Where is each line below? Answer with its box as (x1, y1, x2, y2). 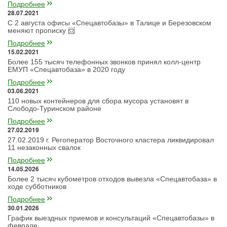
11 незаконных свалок (8, 143, 81, 152)
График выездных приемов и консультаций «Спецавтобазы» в (8, 214, 214, 222)
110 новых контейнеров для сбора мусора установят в (8, 97, 188, 105)
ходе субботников (8, 182, 66, 191)
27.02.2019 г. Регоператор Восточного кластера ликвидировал (8, 136, 214, 144)
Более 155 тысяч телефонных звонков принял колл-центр (8, 58, 201, 66)
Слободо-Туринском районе (8, 104, 101, 113)
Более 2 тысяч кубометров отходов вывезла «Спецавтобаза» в (8, 175, 217, 183)
